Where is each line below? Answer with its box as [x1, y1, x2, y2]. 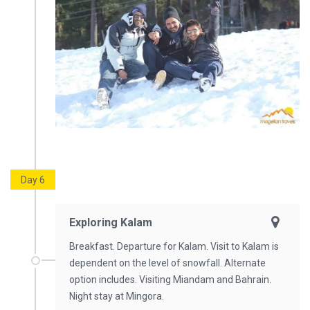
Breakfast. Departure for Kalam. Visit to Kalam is [69, 241, 279, 253]
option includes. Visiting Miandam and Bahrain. [69, 274, 271, 286]
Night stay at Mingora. [69, 291, 164, 302]
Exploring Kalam [69, 216, 152, 230]
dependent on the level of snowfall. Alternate [69, 257, 266, 269]
